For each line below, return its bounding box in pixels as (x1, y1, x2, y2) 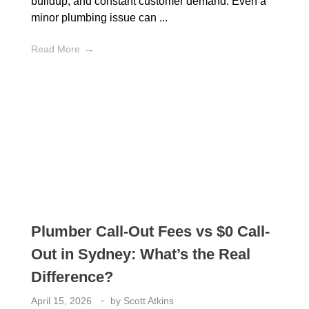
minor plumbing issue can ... (31, 11, 168, 23)
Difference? (31, 268, 113, 286)
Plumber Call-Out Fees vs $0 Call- (31, 222, 270, 240)
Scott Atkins (123, 295, 174, 306)
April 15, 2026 (31, 295, 92, 306)
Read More (31, 43, 80, 54)
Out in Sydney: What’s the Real (31, 245, 250, 263)
